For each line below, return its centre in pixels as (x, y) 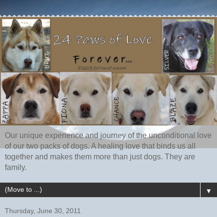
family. (16, 168)
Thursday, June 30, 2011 (43, 211)
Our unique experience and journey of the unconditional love (108, 136)
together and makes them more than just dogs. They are (100, 157)
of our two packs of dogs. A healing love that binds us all (100, 146)
